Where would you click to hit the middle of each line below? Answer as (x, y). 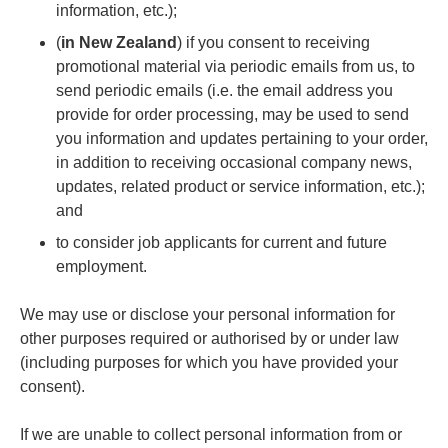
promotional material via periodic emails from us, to (235, 66)
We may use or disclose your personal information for (207, 314)
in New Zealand (119, 42)
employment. (101, 266)
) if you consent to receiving (273, 42)
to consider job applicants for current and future (221, 242)
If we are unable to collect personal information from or (211, 434)
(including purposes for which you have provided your (209, 362)
